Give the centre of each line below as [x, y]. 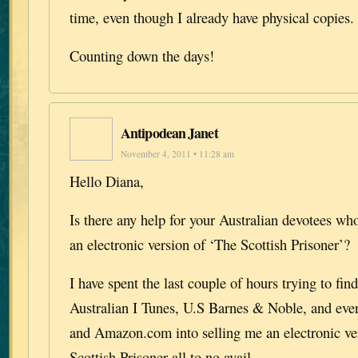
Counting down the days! [142, 55]
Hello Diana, [107, 181]
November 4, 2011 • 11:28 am [177, 154]
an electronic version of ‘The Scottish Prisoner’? [210, 245]
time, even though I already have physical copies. [212, 17]
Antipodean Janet [169, 133]
